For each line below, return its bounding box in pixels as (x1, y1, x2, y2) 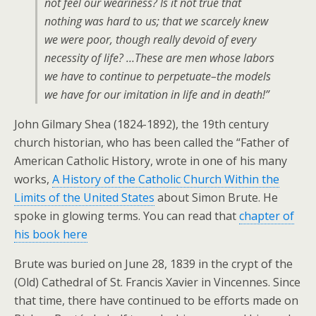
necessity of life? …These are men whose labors (44, 50, 274, 66)
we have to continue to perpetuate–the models (44, 68, 271, 84)
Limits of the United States (14, 190, 154, 205)
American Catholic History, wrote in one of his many (14, 153, 287, 169)
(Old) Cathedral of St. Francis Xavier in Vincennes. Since (14, 274, 300, 290)
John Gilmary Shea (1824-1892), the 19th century (14, 116, 269, 132)
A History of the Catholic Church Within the (52, 171, 279, 187)
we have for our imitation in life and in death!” (44, 87, 269, 102)
